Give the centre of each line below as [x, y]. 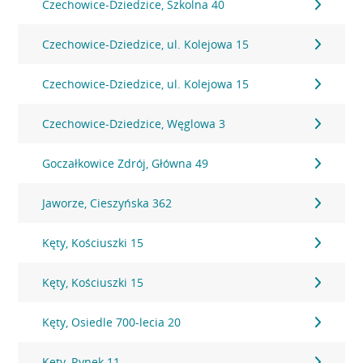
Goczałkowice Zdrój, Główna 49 [126, 163]
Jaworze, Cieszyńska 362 [107, 203]
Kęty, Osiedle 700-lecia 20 [112, 322]
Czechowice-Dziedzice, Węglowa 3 [134, 124]
